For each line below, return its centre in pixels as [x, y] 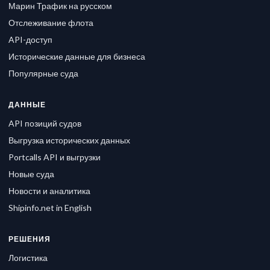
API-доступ [30, 40]
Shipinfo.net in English [50, 208]
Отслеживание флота [51, 23]
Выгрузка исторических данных [69, 140]
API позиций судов [45, 124]
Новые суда [31, 174]
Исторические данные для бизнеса [77, 57]
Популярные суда [43, 74]
